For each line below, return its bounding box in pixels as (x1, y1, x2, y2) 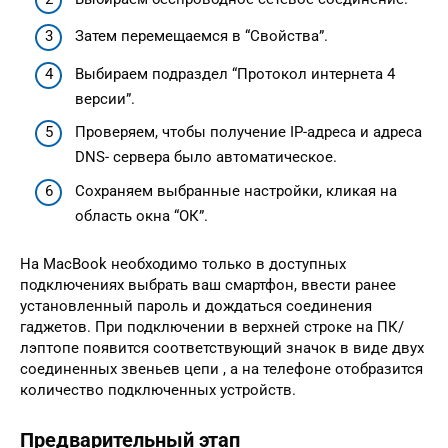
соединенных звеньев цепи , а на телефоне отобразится (20, 359, 423, 378)
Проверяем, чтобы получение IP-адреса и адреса (75, 123, 422, 142)
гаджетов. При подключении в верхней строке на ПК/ (20, 317, 404, 336)
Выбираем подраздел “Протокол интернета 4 (75, 64, 395, 83)
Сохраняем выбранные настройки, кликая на (75, 181, 397, 200)
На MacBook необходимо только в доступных (20, 254, 346, 273)
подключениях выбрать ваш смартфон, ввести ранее (20, 275, 396, 294)
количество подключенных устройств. (20, 380, 296, 399)
